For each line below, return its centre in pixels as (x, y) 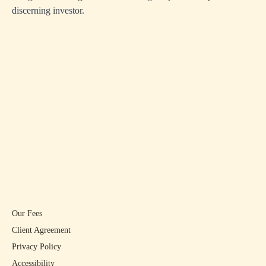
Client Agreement (41, 230)
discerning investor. (48, 10)
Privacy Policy (37, 247)
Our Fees (27, 213)
